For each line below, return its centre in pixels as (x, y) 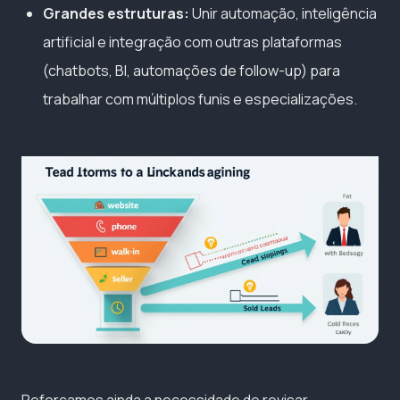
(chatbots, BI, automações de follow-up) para (192, 70)
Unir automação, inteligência (283, 13)
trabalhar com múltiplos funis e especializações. (200, 99)
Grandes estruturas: (116, 13)
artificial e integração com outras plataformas (192, 42)
